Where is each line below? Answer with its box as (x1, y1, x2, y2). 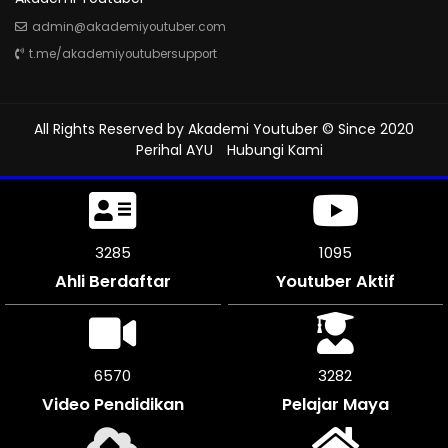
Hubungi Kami (226, 139, 323, 160)
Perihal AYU (135, 139, 213, 160)
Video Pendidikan (41, 392, 184, 416)
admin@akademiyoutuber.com (32, 18, 226, 35)
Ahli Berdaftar (54, 269, 171, 293)
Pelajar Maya (281, 392, 389, 416)
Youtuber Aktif (275, 269, 395, 293)
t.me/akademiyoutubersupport (29, 45, 217, 62)
